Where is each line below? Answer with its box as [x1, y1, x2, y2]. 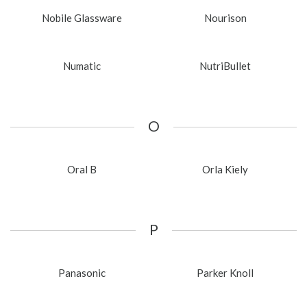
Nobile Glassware [42, 11, 122, 24]
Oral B [67, 162, 97, 175]
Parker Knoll [197, 266, 254, 279]
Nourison [204, 11, 247, 24]
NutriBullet [199, 59, 251, 72]
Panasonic [58, 266, 106, 279]
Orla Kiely [202, 162, 248, 175]
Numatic [63, 59, 101, 72]
